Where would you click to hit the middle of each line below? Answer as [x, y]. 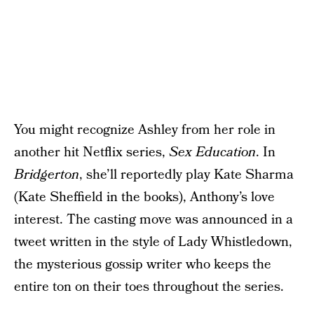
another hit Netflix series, [91, 152]
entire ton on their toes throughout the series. [149, 287]
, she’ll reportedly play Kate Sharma [186, 175]
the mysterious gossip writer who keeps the [143, 265]
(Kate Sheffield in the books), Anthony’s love [144, 197]
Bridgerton [47, 175]
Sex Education [212, 152]
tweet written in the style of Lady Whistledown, [153, 242]
